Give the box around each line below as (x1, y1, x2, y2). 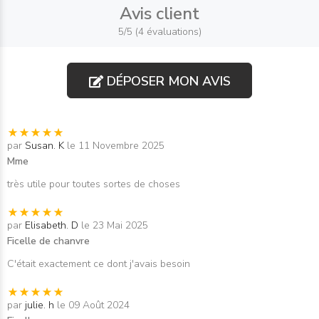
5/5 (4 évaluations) (117, 25, 202, 38)
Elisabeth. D (25, 219, 78, 232)
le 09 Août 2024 (57, 298, 130, 312)
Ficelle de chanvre (7, 234, 90, 248)
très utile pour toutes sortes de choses (7, 177, 180, 191)
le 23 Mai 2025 (81, 219, 148, 232)
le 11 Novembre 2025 (67, 139, 164, 152)
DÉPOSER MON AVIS (103, 72, 231, 90)
